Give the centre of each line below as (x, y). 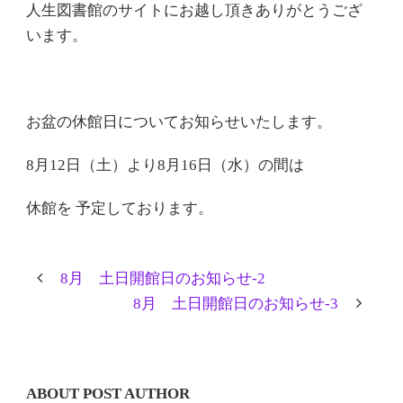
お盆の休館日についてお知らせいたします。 (179, 122)
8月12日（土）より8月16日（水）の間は (165, 165)
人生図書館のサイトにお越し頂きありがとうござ (194, 10)
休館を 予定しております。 (120, 208)
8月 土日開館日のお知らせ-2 (163, 278)
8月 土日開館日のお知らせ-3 (236, 304)
